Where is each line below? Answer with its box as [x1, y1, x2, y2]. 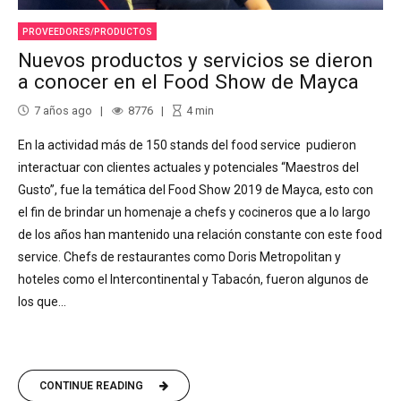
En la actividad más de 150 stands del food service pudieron [18, 137, 356, 152]
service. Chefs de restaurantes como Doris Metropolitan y [18, 249, 341, 264]
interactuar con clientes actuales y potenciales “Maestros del [18, 159, 359, 175]
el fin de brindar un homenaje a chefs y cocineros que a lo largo [18, 204, 371, 219]
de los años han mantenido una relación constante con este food [18, 226, 382, 242]
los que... [18, 294, 66, 309]
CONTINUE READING [39, 379, 143, 392]
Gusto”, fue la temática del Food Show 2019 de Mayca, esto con [18, 182, 373, 197]
